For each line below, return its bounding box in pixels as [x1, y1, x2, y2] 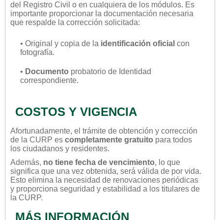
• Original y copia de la [20, 39, 101, 48]
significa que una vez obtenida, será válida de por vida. [10, 166, 201, 175]
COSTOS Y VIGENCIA [15, 105, 137, 118]
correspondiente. [20, 76, 79, 84]
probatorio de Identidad [69, 67, 151, 76]
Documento [25, 67, 69, 76]
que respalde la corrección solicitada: [10, 18, 140, 27]
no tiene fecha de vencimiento [43, 158, 155, 166]
